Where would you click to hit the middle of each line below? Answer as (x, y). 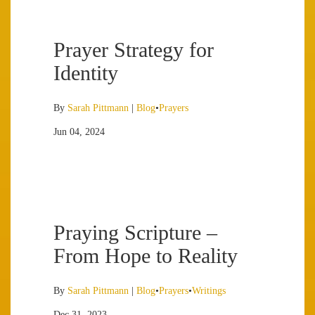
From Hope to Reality (146, 256)
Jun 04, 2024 (79, 132)
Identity (86, 73)
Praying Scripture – (135, 232)
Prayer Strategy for (134, 50)
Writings (209, 291)
